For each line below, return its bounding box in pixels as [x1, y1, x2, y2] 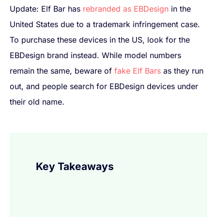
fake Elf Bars [114, 65, 161, 76]
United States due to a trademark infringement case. [10, 19, 200, 29]
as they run [161, 65, 203, 76]
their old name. [10, 96, 64, 107]
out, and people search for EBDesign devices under [10, 81, 198, 91]
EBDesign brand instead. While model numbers [10, 50, 181, 60]
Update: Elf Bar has [10, 3, 83, 14]
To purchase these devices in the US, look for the [10, 34, 190, 45]
